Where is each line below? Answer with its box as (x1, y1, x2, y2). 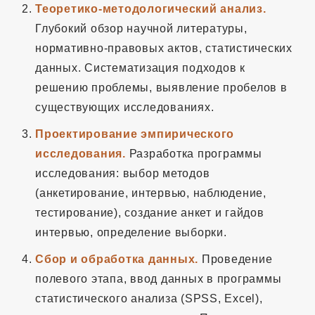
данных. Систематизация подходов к (35, 61, 245, 74)
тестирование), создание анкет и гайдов (35, 206, 264, 219)
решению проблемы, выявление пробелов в (35, 81, 288, 94)
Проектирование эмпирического (35, 127, 234, 140)
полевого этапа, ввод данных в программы (35, 272, 282, 285)
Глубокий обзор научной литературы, (35, 22, 247, 34)
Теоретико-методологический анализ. (35, 2, 266, 15)
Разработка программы (125, 147, 262, 160)
